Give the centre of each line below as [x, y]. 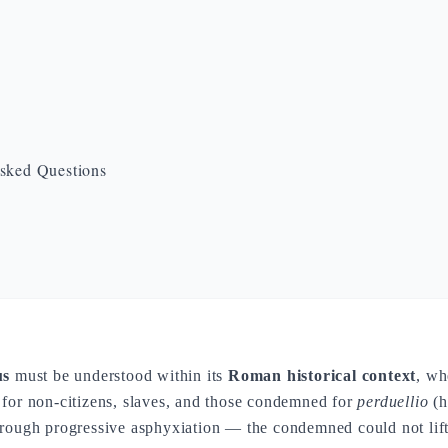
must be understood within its [119, 375]
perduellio [393, 401]
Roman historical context [322, 375]
